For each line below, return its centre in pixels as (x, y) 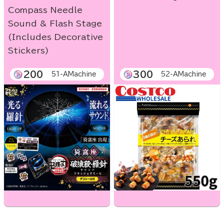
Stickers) (28, 51)
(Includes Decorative (55, 37)
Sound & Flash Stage (55, 24)
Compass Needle (45, 10)
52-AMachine (183, 74)
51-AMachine (74, 74)
